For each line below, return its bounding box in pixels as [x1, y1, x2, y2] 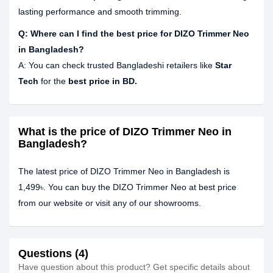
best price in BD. [68, 76, 137, 86]
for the [38, 76, 68, 86]
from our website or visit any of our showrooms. [18, 198, 201, 208]
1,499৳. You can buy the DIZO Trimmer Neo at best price [18, 182, 236, 192]
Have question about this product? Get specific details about [18, 262, 250, 272]
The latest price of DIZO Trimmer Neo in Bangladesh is [18, 166, 230, 176]
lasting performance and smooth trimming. [18, 7, 182, 16]
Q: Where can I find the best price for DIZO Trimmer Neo [18, 29, 249, 38]
